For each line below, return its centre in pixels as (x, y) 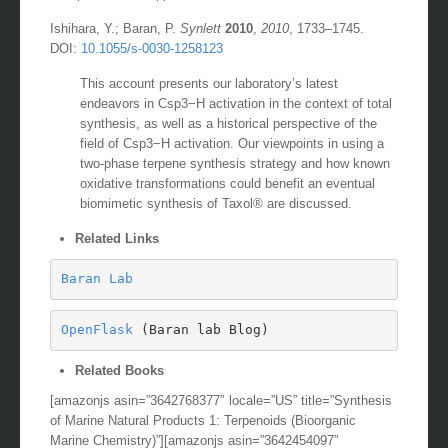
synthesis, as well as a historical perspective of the (228, 123)
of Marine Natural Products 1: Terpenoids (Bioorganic (203, 420)
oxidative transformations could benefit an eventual (227, 183)
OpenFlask (96, 330)
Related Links (117, 238)
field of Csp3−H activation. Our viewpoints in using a (232, 143)
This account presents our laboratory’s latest (209, 83)
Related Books (119, 370)
